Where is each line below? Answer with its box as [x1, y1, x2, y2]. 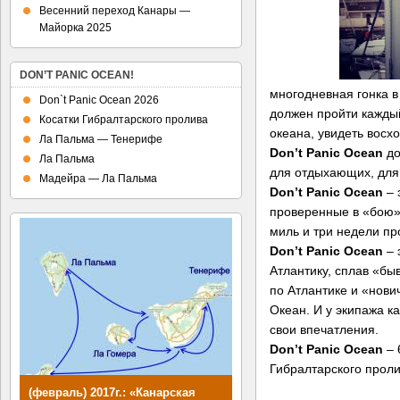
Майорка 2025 [39, 21, 112, 34]
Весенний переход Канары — [39, 4, 190, 17]
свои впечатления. [270, 321, 379, 337]
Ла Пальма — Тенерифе [39, 133, 162, 146]
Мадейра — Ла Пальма [39, 172, 157, 185]
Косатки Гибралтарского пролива [39, 113, 208, 126]
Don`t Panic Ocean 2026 [39, 94, 159, 106]
